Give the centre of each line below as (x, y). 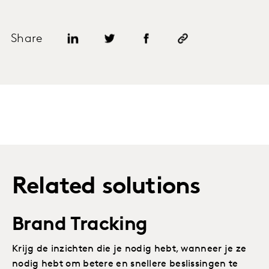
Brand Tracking (80, 225)
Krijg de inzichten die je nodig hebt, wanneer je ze (129, 249)
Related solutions (106, 187)
